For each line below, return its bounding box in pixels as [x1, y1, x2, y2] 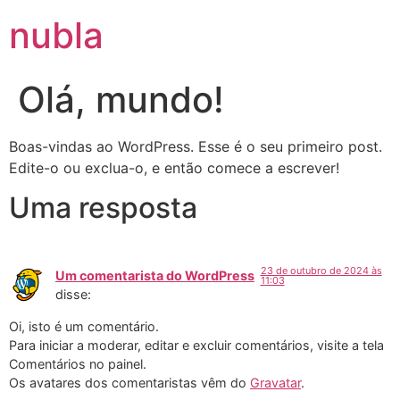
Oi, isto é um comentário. [9, 318, 159, 334]
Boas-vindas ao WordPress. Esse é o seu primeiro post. [9, 137, 382, 155]
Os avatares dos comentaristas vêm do [9, 374, 250, 390]
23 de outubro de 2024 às [260, 264, 382, 278]
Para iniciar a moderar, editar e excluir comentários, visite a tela [9, 337, 384, 353]
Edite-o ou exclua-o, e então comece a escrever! [9, 159, 339, 177]
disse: [55, 287, 91, 303]
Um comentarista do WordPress [55, 268, 254, 284]
